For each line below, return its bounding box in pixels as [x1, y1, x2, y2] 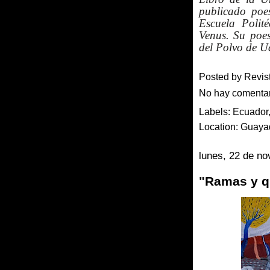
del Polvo [199, 40, 243, 54]
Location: [199, 121, 240, 132]
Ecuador [233, 106, 268, 117]
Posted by [199, 72, 244, 82]
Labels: [199, 106, 233, 117]
